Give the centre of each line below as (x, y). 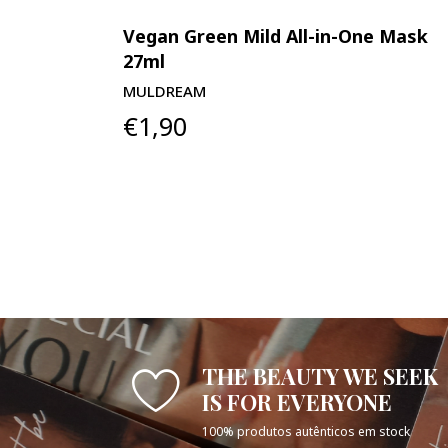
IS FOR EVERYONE (297, 401)
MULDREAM (164, 90)
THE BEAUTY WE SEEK (320, 375)
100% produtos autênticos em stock (306, 431)
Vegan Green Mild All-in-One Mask (275, 35)
